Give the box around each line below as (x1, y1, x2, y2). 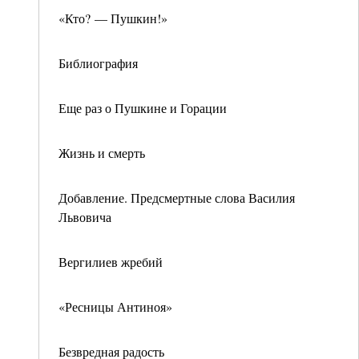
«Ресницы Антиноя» (58, 298, 172, 315)
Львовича (58, 208, 115, 225)
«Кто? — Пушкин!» (58, 10, 167, 26)
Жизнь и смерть (58, 144, 145, 161)
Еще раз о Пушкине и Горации (58, 99, 227, 116)
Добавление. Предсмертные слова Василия (58, 189, 295, 206)
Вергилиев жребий (58, 253, 163, 270)
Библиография (58, 54, 138, 71)
